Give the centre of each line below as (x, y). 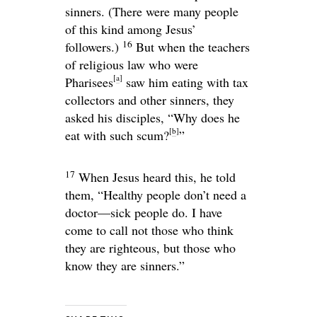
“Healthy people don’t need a (172, 195)
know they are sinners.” (125, 265)
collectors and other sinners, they (150, 100)
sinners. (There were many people (152, 11)
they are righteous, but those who (150, 248)
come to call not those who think (149, 230)
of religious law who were (132, 64)
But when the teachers (193, 47)
